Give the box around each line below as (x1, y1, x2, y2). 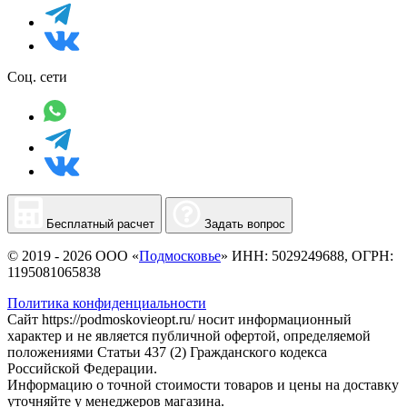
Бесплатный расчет (46, 216, 154, 231)
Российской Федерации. (7, 360, 157, 376)
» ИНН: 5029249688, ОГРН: (221, 247, 393, 263)
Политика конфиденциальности (7, 294, 206, 311)
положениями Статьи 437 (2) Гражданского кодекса (7, 343, 327, 360)
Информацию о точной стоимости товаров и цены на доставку (7, 376, 399, 392)
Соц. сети (7, 68, 67, 84)
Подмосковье (139, 247, 221, 263)
